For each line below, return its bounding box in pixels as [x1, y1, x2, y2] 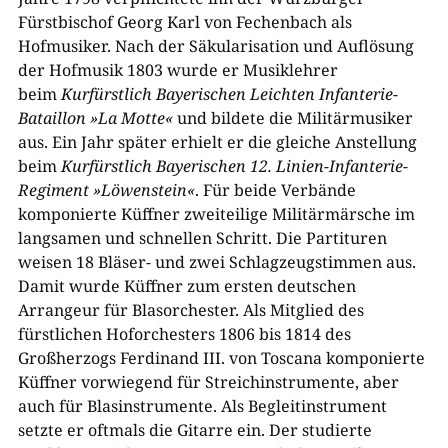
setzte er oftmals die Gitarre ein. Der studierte [17, 419, 372, 442]
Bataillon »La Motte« [17, 107, 173, 130]
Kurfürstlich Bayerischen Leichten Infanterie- [60, 83, 398, 106]
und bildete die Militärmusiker [172, 107, 413, 130]
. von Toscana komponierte [220, 347, 425, 370]
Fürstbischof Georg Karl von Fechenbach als [17, 11, 352, 34]
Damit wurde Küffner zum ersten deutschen [17, 275, 356, 298]
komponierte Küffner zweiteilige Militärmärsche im [17, 203, 415, 226]
